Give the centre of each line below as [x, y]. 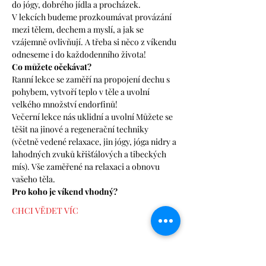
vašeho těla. [34, 179]
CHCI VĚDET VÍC [45, 210]
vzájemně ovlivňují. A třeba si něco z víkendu [95, 42]
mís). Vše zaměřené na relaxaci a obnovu [87, 167]
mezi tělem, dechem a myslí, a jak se [79, 29]
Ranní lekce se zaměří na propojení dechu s [92, 79]
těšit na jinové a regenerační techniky [81, 129]
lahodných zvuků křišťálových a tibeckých [90, 154]
